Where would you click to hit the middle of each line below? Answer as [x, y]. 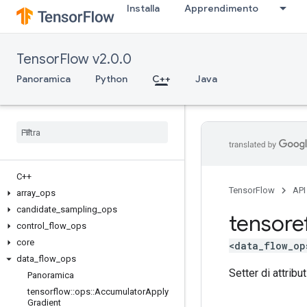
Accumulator [120, 292]
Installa [143, 8]
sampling [79, 209]
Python [111, 79]
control [30, 226]
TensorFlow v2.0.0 [74, 59]
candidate [36, 209]
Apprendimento [221, 8]
